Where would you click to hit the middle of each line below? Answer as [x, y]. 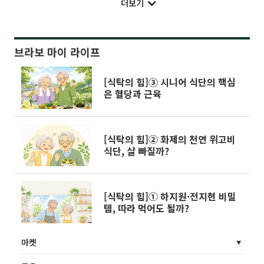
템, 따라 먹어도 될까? [146, 208]
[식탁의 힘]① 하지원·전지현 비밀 [170, 196]
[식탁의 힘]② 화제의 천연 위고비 [170, 139]
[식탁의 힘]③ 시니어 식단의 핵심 [170, 82]
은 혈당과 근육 [133, 93]
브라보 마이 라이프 [57, 52]
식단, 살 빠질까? [136, 151]
